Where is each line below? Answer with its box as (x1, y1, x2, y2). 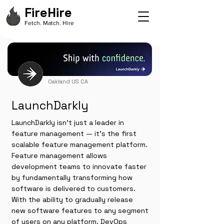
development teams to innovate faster (11, 162, 146, 171)
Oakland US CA (48, 78, 88, 85)
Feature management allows (11, 151, 107, 160)
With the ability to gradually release (11, 195, 133, 204)
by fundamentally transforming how (11, 173, 132, 182)
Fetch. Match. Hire (24, 19, 74, 26)
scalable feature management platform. (11, 140, 147, 149)
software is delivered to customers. (11, 184, 135, 193)
